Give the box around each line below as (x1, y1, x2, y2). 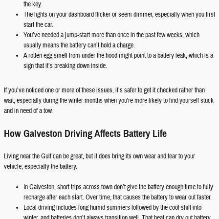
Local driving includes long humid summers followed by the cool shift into (23, 203, 201, 212)
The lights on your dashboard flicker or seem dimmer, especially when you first (23, 10, 215, 19)
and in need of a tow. (4, 107, 53, 115)
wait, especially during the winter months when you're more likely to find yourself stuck (4, 96, 214, 105)
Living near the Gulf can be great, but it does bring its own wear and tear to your (4, 152, 195, 161)
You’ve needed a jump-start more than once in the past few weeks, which (23, 31, 199, 40)
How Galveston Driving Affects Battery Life (4, 128, 167, 140)
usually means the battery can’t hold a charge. (23, 41, 135, 50)
